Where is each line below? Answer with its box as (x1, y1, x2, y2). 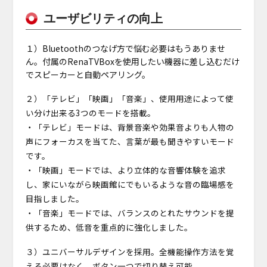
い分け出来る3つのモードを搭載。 (25, 107, 156, 119)
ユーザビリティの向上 (43, 12, 163, 26)
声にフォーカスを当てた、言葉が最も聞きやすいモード (25, 135, 234, 148)
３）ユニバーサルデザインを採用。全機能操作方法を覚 (25, 245, 234, 257)
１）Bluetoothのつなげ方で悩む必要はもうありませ (25, 42, 225, 55)
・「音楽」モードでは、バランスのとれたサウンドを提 (25, 207, 234, 219)
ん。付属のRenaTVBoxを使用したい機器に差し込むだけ (25, 55, 240, 68)
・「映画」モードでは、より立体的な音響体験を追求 (25, 164, 226, 176)
